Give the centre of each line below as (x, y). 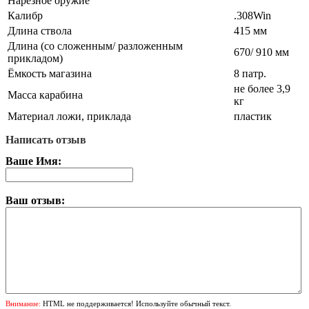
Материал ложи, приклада (69, 116)
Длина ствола (40, 30)
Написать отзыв (46, 140)
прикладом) (35, 58)
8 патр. (250, 73)
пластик (253, 116)
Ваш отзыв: (35, 201)
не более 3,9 (262, 88)
